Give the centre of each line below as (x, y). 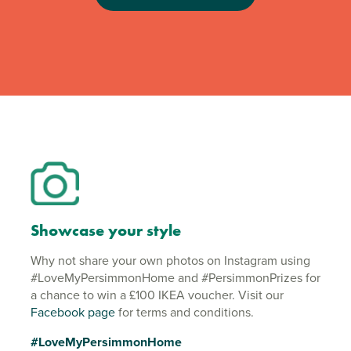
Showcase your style (106, 231)
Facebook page (73, 313)
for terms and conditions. (185, 313)
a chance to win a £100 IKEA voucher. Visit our (157, 295)
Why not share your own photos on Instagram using (170, 261)
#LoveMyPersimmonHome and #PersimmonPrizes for (175, 278)
